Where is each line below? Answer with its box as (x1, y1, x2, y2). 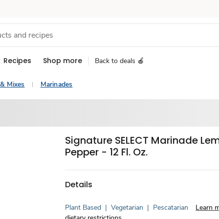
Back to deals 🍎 (95, 56, 144, 66)
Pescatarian (153, 203, 189, 212)
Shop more (43, 56, 82, 66)
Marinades (40, 80, 73, 89)
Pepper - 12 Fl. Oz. (65, 145, 148, 159)
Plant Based (65, 203, 102, 212)
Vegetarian (111, 203, 144, 212)
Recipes (3, 56, 31, 66)
